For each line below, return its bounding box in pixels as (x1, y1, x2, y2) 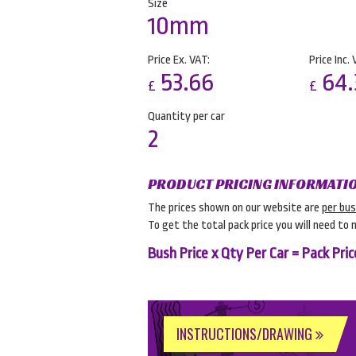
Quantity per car (148, 110, 225, 123)
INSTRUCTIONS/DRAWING (176, 323, 315, 344)
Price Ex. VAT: (148, 53, 210, 67)
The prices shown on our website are (148, 201, 322, 215)
